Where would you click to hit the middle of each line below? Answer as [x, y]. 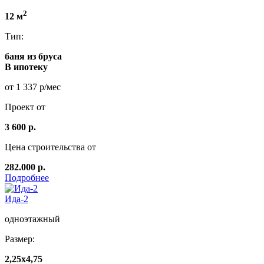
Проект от [25, 107]
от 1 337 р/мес [33, 87]
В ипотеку [26, 67]
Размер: [20, 239]
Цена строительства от [50, 147]
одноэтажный [32, 219]
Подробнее [27, 177]
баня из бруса [33, 56]
